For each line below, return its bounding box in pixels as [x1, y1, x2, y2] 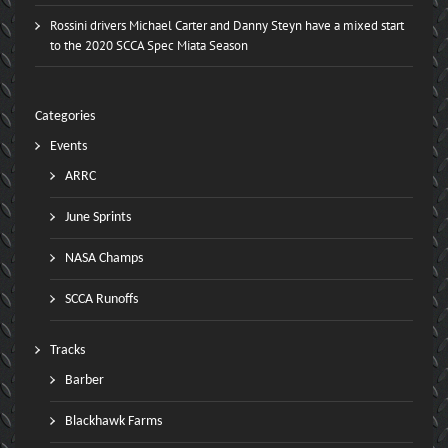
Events [50, 139, 87, 155]
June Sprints [65, 210, 131, 226]
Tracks [50, 343, 85, 359]
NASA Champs [65, 251, 143, 267]
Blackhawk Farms [65, 414, 162, 430]
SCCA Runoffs [65, 292, 138, 308]
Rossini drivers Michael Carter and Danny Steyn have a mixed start [50, 17, 404, 35]
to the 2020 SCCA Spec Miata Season [50, 37, 248, 55]
